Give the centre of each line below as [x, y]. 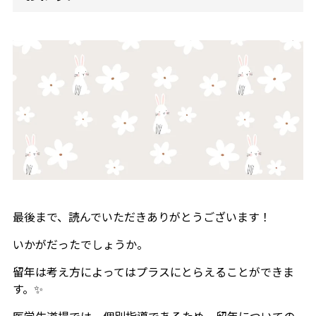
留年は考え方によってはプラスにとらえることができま [153, 272]
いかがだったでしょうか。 [80, 244]
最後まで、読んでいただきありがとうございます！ [141, 217]
